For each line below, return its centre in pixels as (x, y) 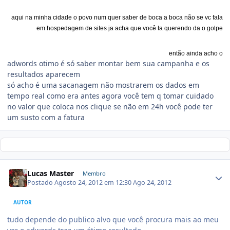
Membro (94, 174)
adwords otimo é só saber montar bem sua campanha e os (108, 63)
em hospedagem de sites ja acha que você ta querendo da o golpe (130, 28)
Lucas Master (51, 174)
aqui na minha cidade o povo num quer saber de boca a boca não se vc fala (117, 17)
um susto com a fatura (46, 117)
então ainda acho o (196, 53)
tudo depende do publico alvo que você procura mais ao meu (113, 220)
